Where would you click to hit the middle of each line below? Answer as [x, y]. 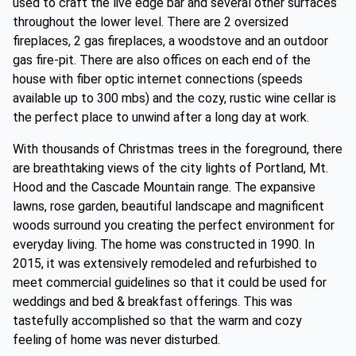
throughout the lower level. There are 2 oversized [151, 22]
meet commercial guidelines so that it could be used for [170, 282]
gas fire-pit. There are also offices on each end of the [162, 60]
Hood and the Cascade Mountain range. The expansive [164, 187]
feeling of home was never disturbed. [116, 340]
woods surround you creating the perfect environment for [174, 225]
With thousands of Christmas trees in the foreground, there [178, 149]
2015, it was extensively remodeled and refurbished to [165, 263]
